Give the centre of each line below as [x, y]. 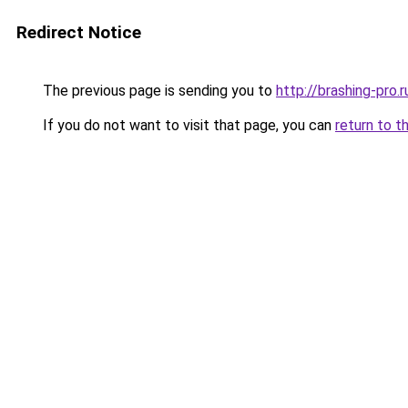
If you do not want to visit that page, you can [187, 125]
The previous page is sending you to [158, 91]
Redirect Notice [79, 32]
